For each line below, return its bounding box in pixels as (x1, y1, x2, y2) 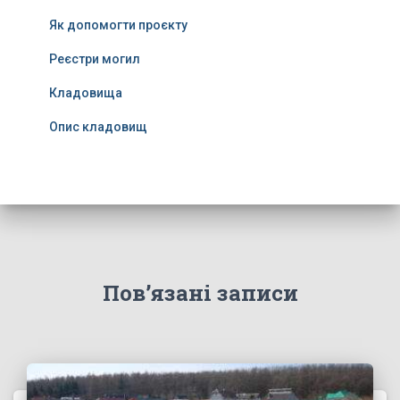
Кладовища (49, 86, 122, 101)
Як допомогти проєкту (49, 18, 187, 33)
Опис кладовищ (49, 120, 147, 135)
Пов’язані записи (102, 279, 298, 308)
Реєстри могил (49, 52, 140, 67)
